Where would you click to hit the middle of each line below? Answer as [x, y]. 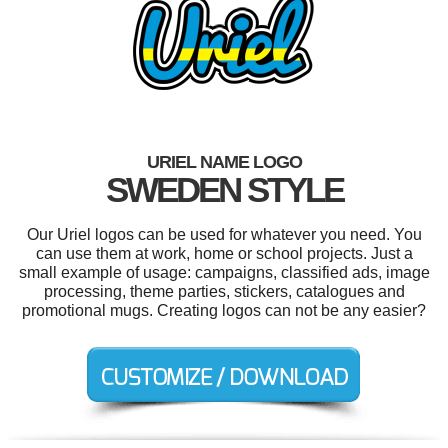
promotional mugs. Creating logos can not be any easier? [224, 310]
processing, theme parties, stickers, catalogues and [224, 291]
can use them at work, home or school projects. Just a [224, 253]
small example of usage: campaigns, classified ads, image [224, 272]
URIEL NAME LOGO [224, 161]
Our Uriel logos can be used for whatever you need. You [224, 234]
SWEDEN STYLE [224, 189]
